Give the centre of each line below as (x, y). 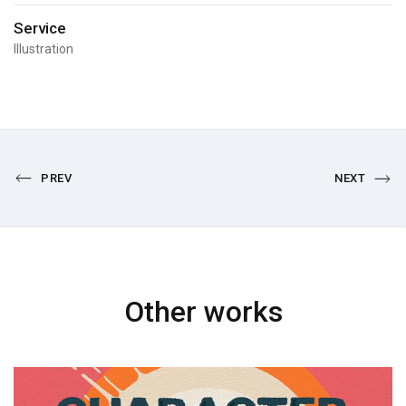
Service (40, 28)
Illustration (43, 49)
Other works (203, 312)
